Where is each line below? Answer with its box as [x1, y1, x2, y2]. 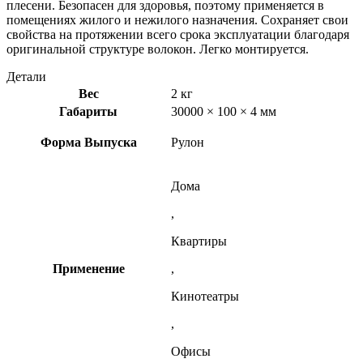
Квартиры [171, 233, 227, 248]
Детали [6, 69, 46, 83]
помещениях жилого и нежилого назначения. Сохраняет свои [6, 12, 348, 27]
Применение [52, 261, 125, 275]
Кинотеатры [171, 288, 239, 303]
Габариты [59, 104, 117, 118]
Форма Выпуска [40, 135, 137, 149]
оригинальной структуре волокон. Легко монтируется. [6, 41, 309, 56]
